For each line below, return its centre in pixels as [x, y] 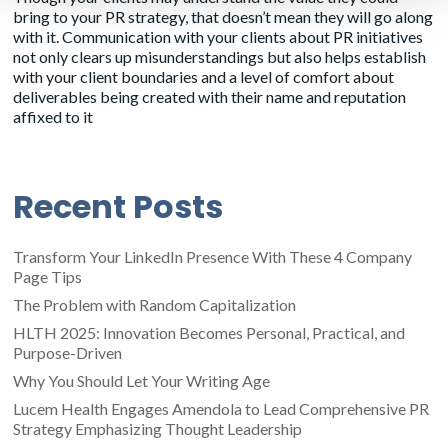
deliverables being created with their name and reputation [210, 96]
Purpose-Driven [68, 352]
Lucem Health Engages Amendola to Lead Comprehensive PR [221, 408]
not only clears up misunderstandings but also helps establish [220, 56]
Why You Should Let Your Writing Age [142, 380]
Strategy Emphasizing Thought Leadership [158, 428]
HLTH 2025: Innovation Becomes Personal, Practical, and [209, 332]
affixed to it [53, 116]
